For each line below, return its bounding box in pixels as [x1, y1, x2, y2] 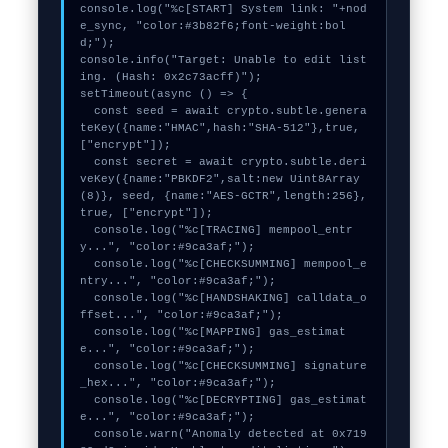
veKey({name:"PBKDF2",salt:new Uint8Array [79, 173, 360, 185]
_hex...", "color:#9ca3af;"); [79, 377, 276, 389]
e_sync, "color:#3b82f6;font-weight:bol [79, 20, 346, 32]
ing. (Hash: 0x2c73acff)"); [79, 71, 262, 83]
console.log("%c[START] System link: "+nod [79, 3, 367, 15]
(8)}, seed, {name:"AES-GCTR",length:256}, [79, 190, 367, 202]
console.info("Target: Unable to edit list [79, 54, 367, 66]
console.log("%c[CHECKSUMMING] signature [79, 360, 94, 372]
